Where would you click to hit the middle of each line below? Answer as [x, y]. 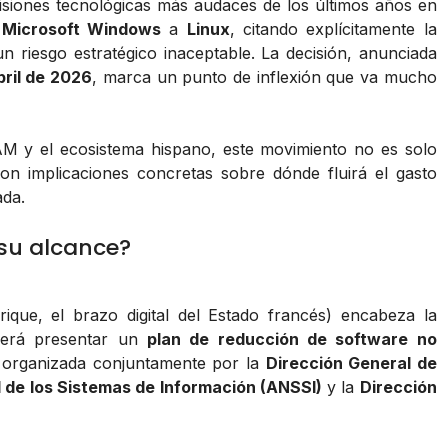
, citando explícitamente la [333, 29]
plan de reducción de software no [292, 339]
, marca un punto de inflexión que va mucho [264, 77]
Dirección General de [351, 363]
